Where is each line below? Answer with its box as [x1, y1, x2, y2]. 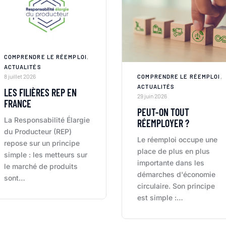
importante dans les [137, 158, 205, 167]
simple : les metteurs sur [4, 150, 87, 159]
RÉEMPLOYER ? [137, 117, 190, 129]
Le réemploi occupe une [137, 135, 218, 144]
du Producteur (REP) [4, 127, 72, 136]
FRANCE [4, 97, 31, 109]
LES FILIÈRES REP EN [4, 86, 77, 98]
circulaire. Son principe [137, 181, 215, 190]
